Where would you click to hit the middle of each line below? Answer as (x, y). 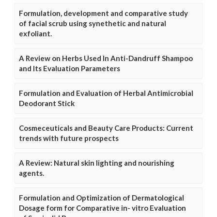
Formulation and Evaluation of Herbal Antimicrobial (106, 93)
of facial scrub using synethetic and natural (93, 23)
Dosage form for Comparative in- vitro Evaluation (102, 208)
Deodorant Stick (47, 103)
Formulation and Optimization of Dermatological (101, 198)
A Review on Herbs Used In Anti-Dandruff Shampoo (106, 58)
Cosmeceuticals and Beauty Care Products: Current (106, 128)
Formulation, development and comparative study (103, 13)
